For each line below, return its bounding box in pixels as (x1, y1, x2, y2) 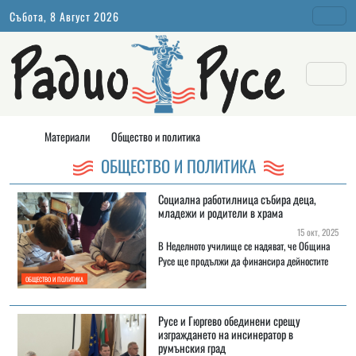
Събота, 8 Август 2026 (10, 7, 119, 25)
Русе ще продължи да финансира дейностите (157, 253, 328, 269)
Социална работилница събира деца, (157, 191, 316, 208)
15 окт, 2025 (292, 226, 339, 239)
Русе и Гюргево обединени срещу (157, 312, 300, 330)
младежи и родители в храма (157, 204, 283, 222)
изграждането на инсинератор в (157, 326, 293, 343)
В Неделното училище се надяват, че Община (157, 238, 330, 254)
